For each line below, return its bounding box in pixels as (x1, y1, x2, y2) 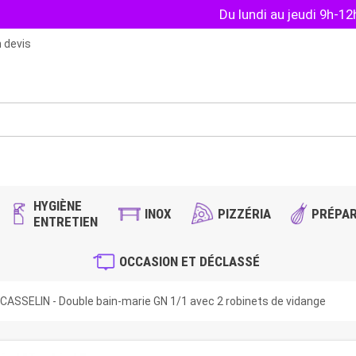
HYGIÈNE (33, 198, 83, 215)
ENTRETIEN (33, 214, 99, 230)
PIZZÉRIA (218, 206, 272, 222)
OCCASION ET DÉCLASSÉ (118, 253, 260, 270)
